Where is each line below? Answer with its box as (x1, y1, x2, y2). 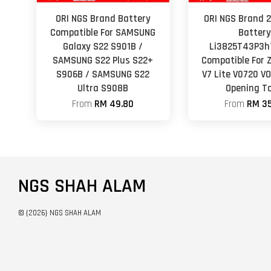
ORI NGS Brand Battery (55, 12, 151, 25)
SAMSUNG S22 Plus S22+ (53, 54, 154, 67)
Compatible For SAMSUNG (50, 26, 156, 39)
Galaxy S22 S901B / (63, 40, 143, 53)
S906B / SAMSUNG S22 (56, 68, 150, 81)
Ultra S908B (77, 82, 129, 95)
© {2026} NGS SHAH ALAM (18, 207, 101, 218)
